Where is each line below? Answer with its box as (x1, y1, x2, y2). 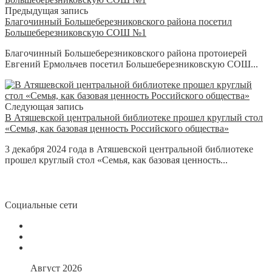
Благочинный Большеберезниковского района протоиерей (5, 47, 247, 58)
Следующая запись (5, 101, 83, 112)
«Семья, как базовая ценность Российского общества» (5, 123, 229, 134)
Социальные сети (5, 199, 78, 210)
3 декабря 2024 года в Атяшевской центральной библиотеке (5, 143, 253, 154)
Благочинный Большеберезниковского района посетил (5, 16, 232, 27)
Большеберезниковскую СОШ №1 (5, 27, 146, 38)
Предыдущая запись (5, 5, 88, 16)
